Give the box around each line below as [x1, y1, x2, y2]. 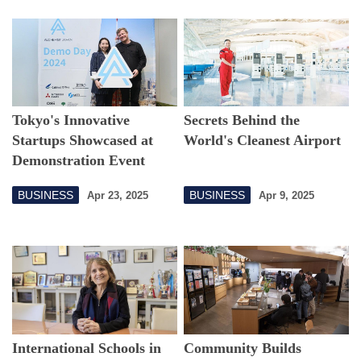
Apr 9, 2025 [259, 189, 315, 201]
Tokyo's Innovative [12, 112, 130, 129]
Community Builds [184, 340, 302, 357]
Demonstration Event [12, 152, 145, 169]
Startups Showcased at [12, 132, 153, 149]
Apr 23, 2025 [87, 189, 148, 201]
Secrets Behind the [184, 112, 301, 129]
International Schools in [12, 340, 161, 357]
